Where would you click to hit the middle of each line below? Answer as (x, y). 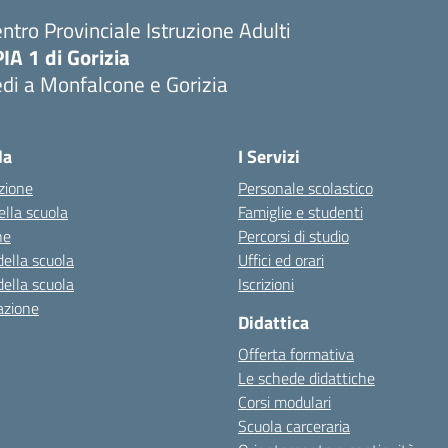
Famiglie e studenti (300, 212)
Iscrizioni (266, 284)
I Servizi (269, 156)
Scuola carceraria (294, 426)
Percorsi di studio (293, 236)
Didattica (273, 322)
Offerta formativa (296, 354)
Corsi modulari (284, 402)
